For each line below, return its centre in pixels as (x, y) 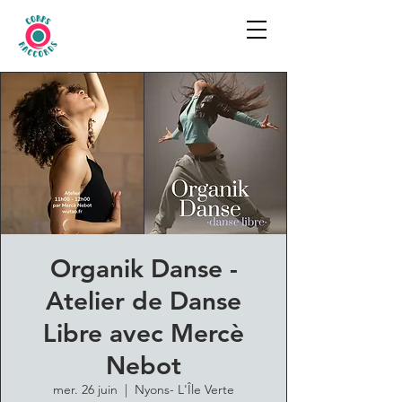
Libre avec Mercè (144, 333)
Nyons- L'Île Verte (184, 389)
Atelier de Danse (144, 301)
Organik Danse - (144, 268)
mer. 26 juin (85, 389)
